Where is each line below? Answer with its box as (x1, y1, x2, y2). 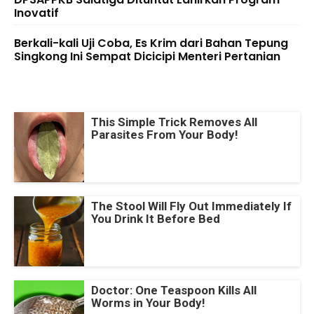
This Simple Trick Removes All (91, 114, 257, 129)
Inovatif (14, 4, 59, 21)
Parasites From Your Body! (91, 127, 238, 142)
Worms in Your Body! (91, 295, 205, 310)
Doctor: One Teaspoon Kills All (91, 282, 257, 297)
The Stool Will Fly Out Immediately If (91, 198, 292, 213)
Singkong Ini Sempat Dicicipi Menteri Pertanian (14, 48, 280, 64)
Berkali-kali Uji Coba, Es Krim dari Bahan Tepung (14, 34, 288, 51)
